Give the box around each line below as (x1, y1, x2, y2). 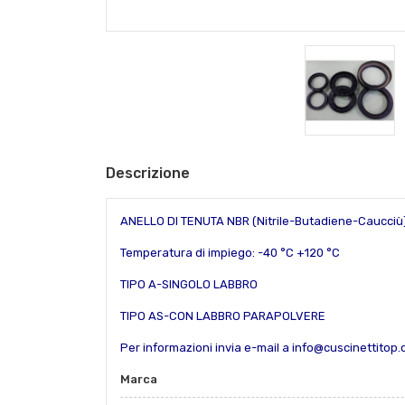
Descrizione (106, 165, 190, 183)
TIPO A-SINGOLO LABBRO (120, 278, 258, 292)
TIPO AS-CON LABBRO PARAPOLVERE (120, 309, 325, 324)
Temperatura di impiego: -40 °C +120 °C (120, 246, 340, 260)
